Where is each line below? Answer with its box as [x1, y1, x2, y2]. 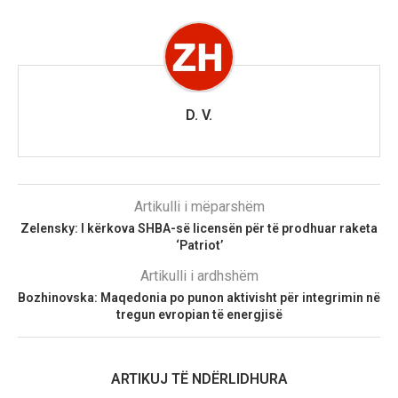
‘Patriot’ [175, 237, 223, 252]
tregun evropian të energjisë [115, 306, 283, 322]
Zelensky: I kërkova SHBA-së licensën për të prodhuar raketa [20, 220, 378, 235]
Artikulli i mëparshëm [133, 197, 265, 215]
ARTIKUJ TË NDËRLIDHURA [110, 370, 288, 387]
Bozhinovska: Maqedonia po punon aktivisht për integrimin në [18, 290, 380, 305]
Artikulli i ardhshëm [139, 267, 259, 284]
